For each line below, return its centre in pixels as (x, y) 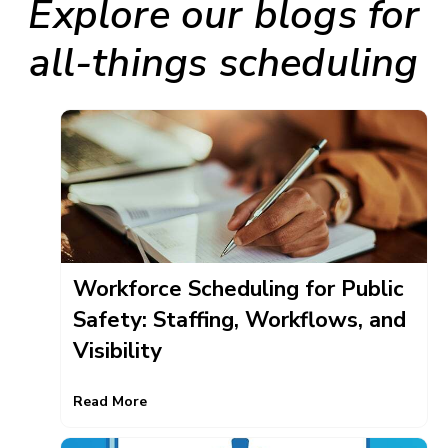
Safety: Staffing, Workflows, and (239, 320)
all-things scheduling (224, 62)
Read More (110, 401)
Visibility (117, 351)
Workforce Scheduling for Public (238, 289)
